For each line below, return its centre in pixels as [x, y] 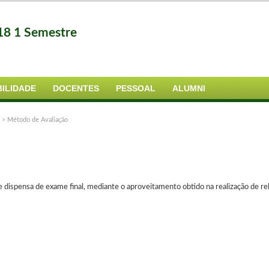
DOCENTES [76, 88]
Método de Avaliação [38, 120]
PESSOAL [136, 88]
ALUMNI [189, 88]
